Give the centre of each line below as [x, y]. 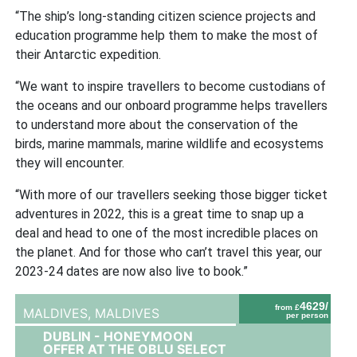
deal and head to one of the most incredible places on [167, 233]
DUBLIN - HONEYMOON [118, 336]
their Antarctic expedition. [88, 54]
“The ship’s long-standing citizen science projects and [166, 16]
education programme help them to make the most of [167, 35]
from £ [288, 307]
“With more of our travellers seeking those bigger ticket [172, 194]
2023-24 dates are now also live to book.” [132, 271]
